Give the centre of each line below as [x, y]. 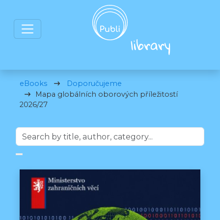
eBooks [33, 83]
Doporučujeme [94, 83]
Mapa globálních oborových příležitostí [107, 94]
